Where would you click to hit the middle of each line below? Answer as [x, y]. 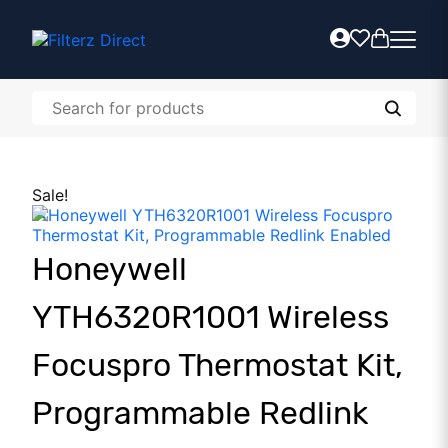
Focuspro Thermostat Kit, [217, 365]
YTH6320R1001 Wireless [210, 317]
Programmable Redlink [200, 413]
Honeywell [109, 269]
